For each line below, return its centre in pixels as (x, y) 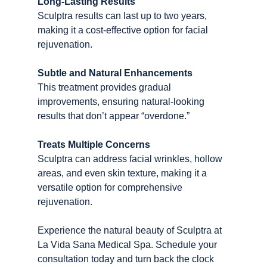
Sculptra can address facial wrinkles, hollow (131, 159)
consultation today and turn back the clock (127, 259)
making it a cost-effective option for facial (124, 30)
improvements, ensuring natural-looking (122, 101)
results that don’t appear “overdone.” (113, 116)
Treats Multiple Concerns (94, 144)
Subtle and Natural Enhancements (115, 73)
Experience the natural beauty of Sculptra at (131, 230)
